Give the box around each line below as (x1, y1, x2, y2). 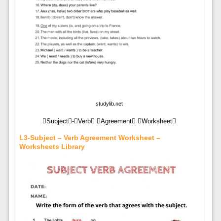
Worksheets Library (19, 142, 85, 150)
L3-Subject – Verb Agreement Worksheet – (19, 133, 160, 142)
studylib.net (96, 100, 123, 107)
